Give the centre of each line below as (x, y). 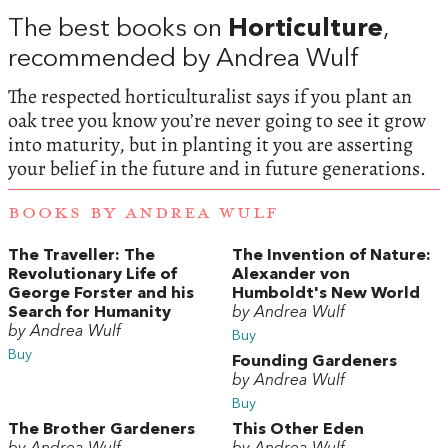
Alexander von (291, 275)
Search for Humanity (89, 313)
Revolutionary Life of (92, 275)
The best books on (118, 29)
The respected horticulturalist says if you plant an (210, 96)
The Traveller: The (81, 256)
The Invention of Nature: (331, 256)
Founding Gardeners (314, 362)
